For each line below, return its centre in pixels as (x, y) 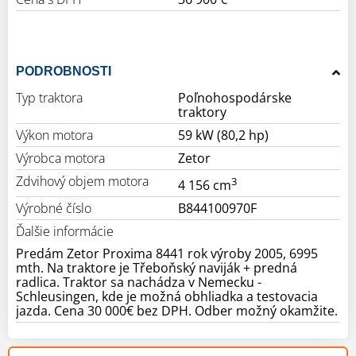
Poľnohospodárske (235, 97)
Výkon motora (54, 135)
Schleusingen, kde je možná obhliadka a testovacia (167, 296)
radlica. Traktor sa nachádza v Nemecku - (139, 282)
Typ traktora (49, 97)
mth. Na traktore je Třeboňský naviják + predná (157, 267)
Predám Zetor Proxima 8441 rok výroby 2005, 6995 (167, 253)
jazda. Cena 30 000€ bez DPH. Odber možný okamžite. (177, 310)
